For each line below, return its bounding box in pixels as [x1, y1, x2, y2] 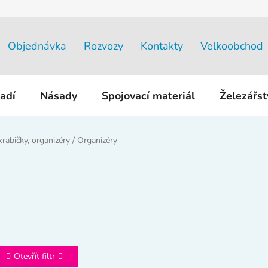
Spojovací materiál [102, 88, 195, 103]
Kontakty [141, 38, 183, 53]
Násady [40, 88, 77, 103]
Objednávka [8, 38, 66, 53]
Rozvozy [84, 38, 123, 53]
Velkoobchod [200, 38, 263, 53]
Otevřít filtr [14, 250, 55, 262]
